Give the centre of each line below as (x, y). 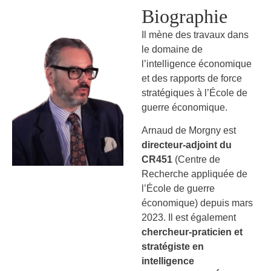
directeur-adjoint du (187, 145)
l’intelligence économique (197, 64)
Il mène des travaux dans (195, 34)
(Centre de (196, 159)
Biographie (184, 16)
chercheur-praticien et (192, 232)
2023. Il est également (189, 217)
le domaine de (172, 49)
